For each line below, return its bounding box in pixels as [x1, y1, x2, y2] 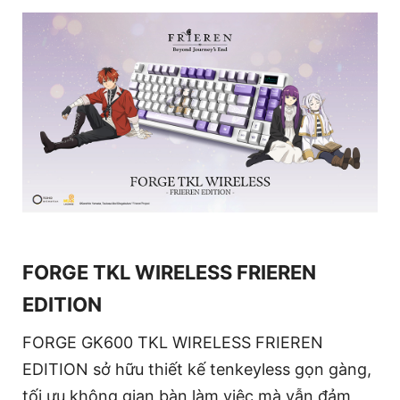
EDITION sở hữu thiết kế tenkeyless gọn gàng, [22, 360, 371, 379]
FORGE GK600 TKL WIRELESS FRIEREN [22, 333, 323, 353]
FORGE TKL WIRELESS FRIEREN [22, 261, 316, 285]
